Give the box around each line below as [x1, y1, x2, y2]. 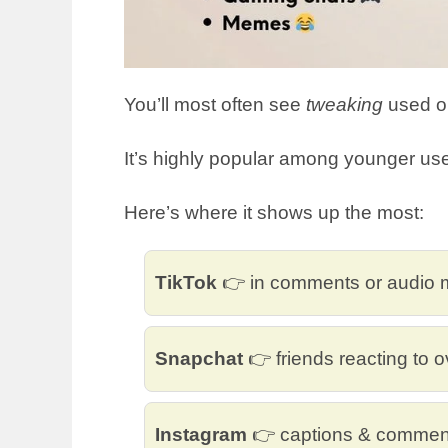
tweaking [306, 93, 383, 115]
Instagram [155, 423, 247, 445]
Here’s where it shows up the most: [124, 201, 424, 223]
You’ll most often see [124, 93, 306, 115]
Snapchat [155, 347, 243, 369]
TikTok [155, 271, 217, 293]
